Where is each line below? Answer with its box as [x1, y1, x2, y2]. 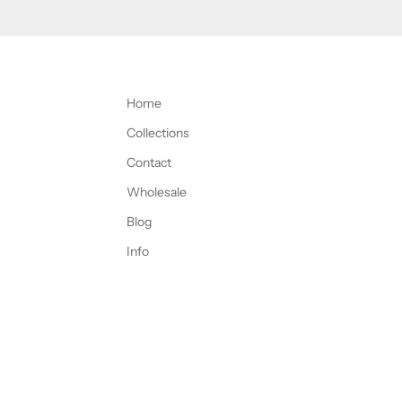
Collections [127, 125, 189, 142]
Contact [127, 154, 171, 171]
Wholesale [127, 184, 187, 201]
